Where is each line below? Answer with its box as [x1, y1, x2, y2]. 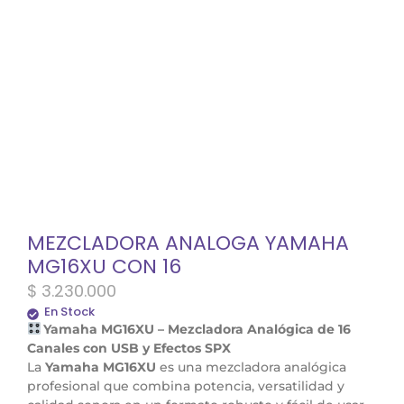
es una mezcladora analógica [156, 358, 346, 375]
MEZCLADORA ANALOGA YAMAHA [27, 228, 349, 257]
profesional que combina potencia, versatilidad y [27, 377, 344, 394]
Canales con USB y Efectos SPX [27, 339, 231, 356]
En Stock [44, 302, 95, 320]
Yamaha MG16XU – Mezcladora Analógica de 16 [42, 320, 351, 337]
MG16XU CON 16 [27, 252, 181, 280]
